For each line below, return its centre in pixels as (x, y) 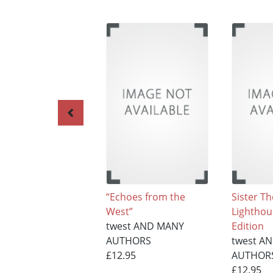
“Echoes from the (145, 197)
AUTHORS (128, 240)
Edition (248, 226)
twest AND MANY (145, 226)
